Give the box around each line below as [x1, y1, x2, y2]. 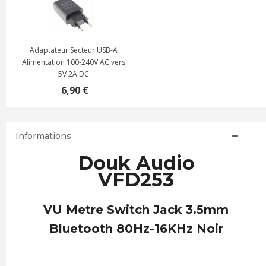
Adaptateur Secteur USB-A [30, 45, 118, 55]
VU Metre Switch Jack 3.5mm [43, 202, 229, 217]
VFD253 [98, 168, 174, 191]
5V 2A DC [58, 69, 89, 79]
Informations [15, 131, 71, 141]
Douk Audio [77, 151, 195, 175]
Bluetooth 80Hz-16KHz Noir [49, 221, 223, 236]
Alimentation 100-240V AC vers [22, 57, 125, 67]
